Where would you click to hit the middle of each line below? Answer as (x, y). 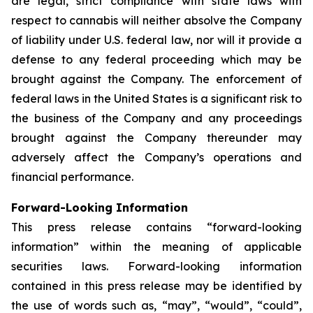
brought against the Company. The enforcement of (156, 79)
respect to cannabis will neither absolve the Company (156, 20)
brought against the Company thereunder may (156, 138)
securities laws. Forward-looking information (156, 266)
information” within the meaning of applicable (156, 247)
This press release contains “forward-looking (156, 227)
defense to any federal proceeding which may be (156, 59)
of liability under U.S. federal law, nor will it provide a (156, 40)
